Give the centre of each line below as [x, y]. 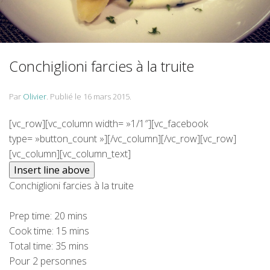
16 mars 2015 [106, 96]
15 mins [73, 231]
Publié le [67, 96]
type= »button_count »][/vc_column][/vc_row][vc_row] [123, 139]
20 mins [71, 216]
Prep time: [32, 216]
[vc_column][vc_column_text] [70, 154]
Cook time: [33, 231]
